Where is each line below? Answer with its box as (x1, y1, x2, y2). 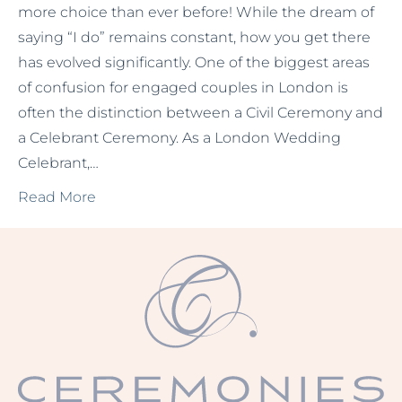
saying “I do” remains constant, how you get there (18, 29, 371, 46)
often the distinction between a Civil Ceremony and (18, 104, 383, 121)
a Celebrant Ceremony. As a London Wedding (18, 129, 341, 146)
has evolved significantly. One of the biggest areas (18, 54, 370, 71)
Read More (18, 188, 96, 205)
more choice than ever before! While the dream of (18, 4, 374, 21)
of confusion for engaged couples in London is (18, 79, 348, 96)
